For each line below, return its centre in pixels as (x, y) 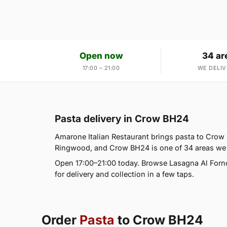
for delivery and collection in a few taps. (124, 174)
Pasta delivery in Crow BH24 (122, 119)
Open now (101, 56)
